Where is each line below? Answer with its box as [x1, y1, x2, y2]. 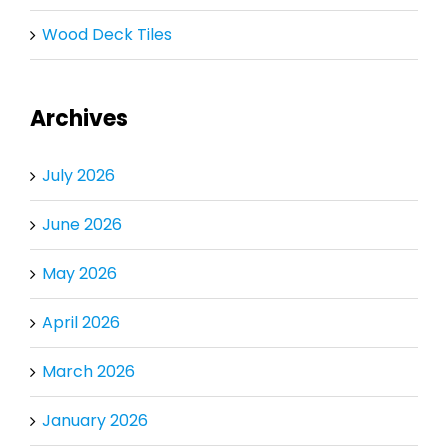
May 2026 [41, 262, 117, 286]
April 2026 [41, 311, 120, 335]
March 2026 [41, 360, 135, 384]
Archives [29, 103, 128, 135]
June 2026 [41, 213, 122, 237]
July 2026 [41, 164, 115, 188]
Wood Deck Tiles [41, 23, 172, 47]
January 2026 [41, 409, 148, 433]
